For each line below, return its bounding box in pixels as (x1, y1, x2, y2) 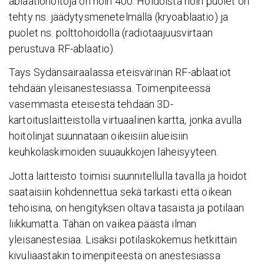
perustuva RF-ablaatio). (9, 42, 115, 55)
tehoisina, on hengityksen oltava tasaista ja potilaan (9, 201, 244, 214)
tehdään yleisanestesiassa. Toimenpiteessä (9, 82, 211, 95)
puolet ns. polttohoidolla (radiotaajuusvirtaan (9, 26, 213, 39)
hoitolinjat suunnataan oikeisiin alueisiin (9, 130, 189, 143)
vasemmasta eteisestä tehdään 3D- (9, 98, 173, 111)
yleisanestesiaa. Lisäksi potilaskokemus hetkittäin (9, 233, 237, 246)
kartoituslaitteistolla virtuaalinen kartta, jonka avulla (9, 114, 242, 127)
